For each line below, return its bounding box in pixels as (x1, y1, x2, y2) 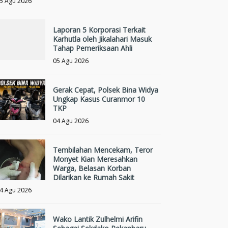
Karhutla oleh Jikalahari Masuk (53, 34, 152, 44)
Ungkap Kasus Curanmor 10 (53, 94, 146, 104)
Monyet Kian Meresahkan (53, 154, 138, 164)
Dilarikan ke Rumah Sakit (53, 172, 135, 182)
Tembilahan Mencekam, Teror (53, 145, 153, 155)
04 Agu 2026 (53, 116, 89, 125)
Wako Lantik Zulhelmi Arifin (53, 214, 143, 224)
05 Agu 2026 (53, 56, 89, 65)
